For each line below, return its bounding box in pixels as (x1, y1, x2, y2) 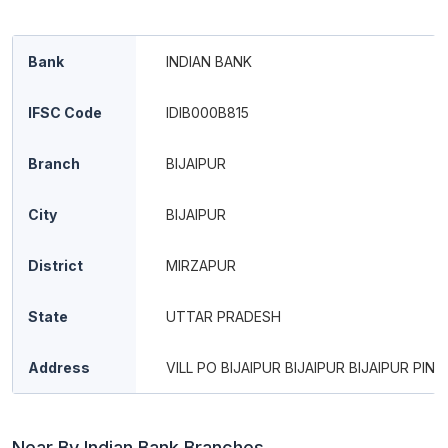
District (28, 257, 83, 274)
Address (28, 359, 90, 376)
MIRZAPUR (166, 257, 236, 274)
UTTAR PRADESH (166, 308, 281, 325)
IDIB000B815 (166, 104, 249, 121)
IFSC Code (28, 104, 102, 121)
